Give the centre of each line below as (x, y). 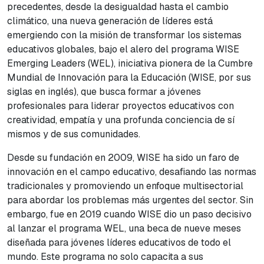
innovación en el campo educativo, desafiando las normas (132, 172)
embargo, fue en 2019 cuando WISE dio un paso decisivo (129, 214)
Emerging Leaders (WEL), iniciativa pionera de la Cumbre (130, 64)
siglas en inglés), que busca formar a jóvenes (104, 92)
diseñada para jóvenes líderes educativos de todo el (119, 243)
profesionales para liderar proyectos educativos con (121, 106)
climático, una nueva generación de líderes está (110, 21)
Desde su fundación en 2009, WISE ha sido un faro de (123, 158)
